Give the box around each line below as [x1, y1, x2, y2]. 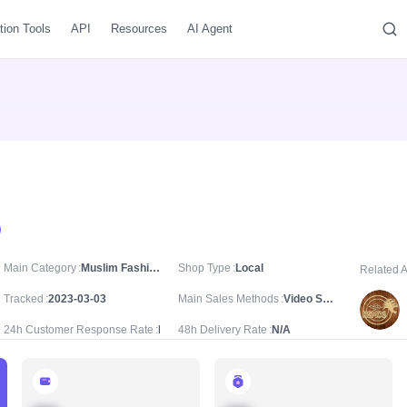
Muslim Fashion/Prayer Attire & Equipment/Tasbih [149, 262, 160, 274]
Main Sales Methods [178, 293, 279, 305]
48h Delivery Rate [178, 323, 267, 336]
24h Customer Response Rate [4, 323, 154, 336]
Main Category [4, 262, 76, 274]
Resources [111, 22, 167, 35]
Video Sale [323, 293, 333, 305]
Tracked [4, 293, 44, 305]
